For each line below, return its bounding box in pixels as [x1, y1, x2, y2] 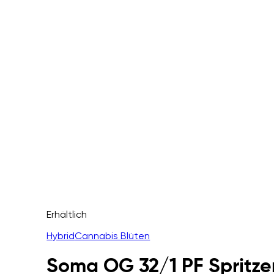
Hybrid [46, 230, 75, 242]
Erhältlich [46, 209, 87, 220]
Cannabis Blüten [75, 230, 150, 242]
